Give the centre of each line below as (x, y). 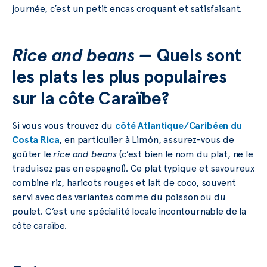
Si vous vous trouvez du (64, 126)
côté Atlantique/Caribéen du (178, 126)
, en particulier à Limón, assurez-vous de (147, 140)
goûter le (33, 154)
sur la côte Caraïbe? (91, 98)
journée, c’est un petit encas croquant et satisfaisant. (127, 9)
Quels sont (199, 55)
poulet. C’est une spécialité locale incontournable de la (129, 212)
